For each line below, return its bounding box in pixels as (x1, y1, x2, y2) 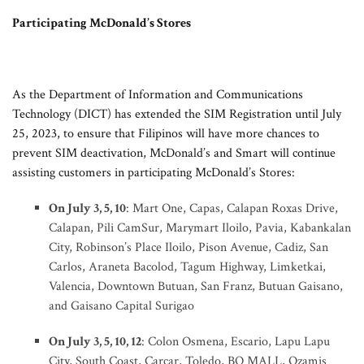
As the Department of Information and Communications (12, 86, 303, 103)
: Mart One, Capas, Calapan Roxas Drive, (126, 200, 338, 217)
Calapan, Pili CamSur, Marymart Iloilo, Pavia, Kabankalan (49, 219, 351, 236)
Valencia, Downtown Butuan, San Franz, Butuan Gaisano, (49, 278, 343, 295)
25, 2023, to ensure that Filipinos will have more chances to (12, 125, 319, 142)
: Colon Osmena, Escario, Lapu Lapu (141, 333, 330, 350)
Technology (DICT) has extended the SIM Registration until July (12, 106, 341, 123)
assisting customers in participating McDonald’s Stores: (12, 164, 295, 181)
